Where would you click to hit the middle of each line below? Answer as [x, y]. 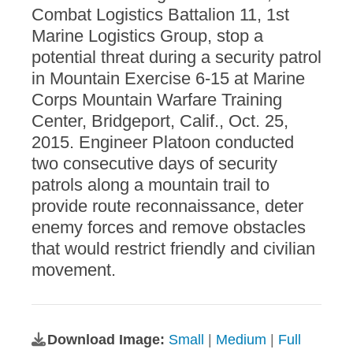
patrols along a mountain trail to [150, 185]
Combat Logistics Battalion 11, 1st [160, 15]
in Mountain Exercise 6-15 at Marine [168, 79]
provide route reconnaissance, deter [167, 206]
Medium [241, 340]
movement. [74, 270]
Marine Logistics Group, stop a [147, 36]
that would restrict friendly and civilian [173, 249]
